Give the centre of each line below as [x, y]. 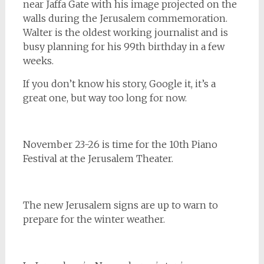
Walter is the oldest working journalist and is [125, 32]
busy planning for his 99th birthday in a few [123, 46]
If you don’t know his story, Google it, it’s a [119, 83]
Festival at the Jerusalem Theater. [98, 158]
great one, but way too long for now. [105, 98]
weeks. [38, 60]
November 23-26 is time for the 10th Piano [120, 144]
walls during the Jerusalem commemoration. [125, 18]
